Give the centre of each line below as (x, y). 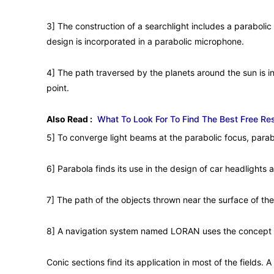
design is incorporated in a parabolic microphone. (145, 41)
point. (58, 87)
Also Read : (69, 119)
